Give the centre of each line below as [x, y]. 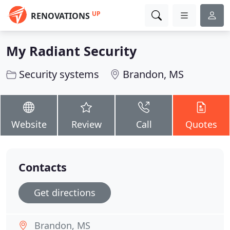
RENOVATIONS [60, 16]
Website [29, 124]
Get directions [65, 193]
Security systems [59, 74]
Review [86, 124]
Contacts [43, 167]
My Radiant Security [71, 51]
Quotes [201, 124]
